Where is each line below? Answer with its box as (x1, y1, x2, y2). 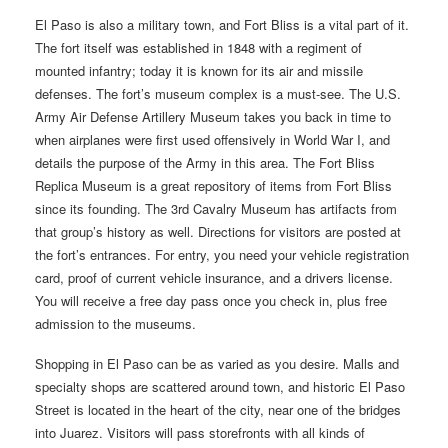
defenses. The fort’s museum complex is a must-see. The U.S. (35, 83, 401, 103)
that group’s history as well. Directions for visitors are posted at (35, 221, 401, 241)
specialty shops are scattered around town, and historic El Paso (35, 376, 405, 396)
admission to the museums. (35, 313, 196, 333)
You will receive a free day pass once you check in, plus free (35, 290, 387, 310)
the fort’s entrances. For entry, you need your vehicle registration (35, 244, 409, 264)
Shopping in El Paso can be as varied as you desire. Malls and (35, 353, 399, 373)
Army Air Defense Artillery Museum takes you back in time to (35, 106, 391, 126)
